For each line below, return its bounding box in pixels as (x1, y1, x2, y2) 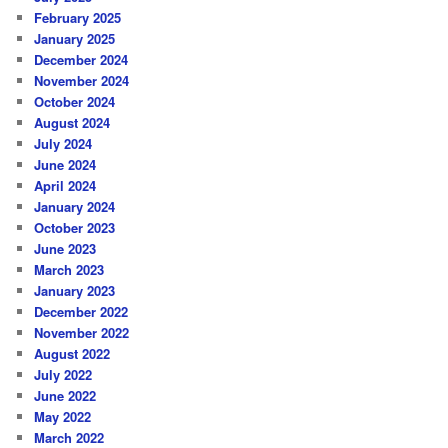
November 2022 (34, 322, 130, 342)
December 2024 (34, 49, 129, 69)
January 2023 (34, 280, 116, 300)
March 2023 (34, 259, 105, 279)
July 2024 (34, 133, 93, 153)
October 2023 (34, 217, 116, 237)
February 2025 (34, 7, 122, 27)
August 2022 (34, 343, 111, 363)
